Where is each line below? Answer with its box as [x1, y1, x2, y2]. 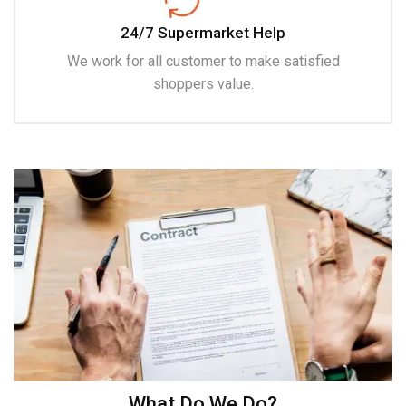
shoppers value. [152, 75, 254, 93]
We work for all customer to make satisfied [66, 53, 340, 71]
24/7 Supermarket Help [121, 24, 285, 43]
